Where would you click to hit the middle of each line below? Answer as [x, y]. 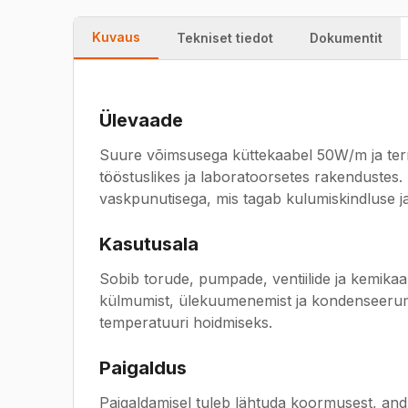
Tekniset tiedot [225, 38]
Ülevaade [141, 120]
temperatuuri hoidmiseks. [186, 322]
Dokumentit [346, 38]
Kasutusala [149, 244]
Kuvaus [116, 37]
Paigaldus [143, 368]
